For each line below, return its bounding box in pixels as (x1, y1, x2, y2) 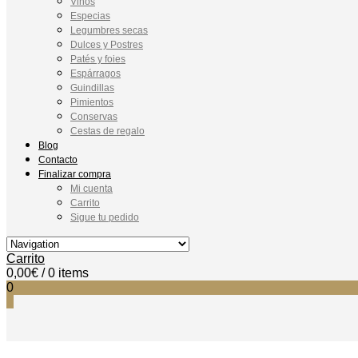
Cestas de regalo (70, 125, 145, 137)
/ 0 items (42, 266, 89, 280)
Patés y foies (70, 54, 125, 65)
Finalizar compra (38, 169, 111, 180)
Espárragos (70, 68, 121, 79)
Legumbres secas (70, 25, 148, 36)
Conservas (70, 111, 117, 122)
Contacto (38, 154, 78, 165)
